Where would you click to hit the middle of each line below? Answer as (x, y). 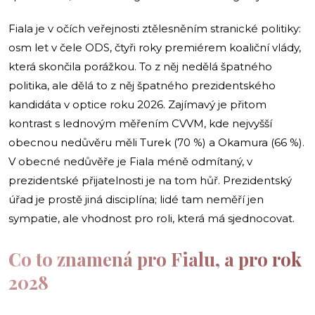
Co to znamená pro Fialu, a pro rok (155, 259)
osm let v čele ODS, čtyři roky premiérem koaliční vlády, (155, 47)
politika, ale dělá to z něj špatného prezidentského (142, 85)
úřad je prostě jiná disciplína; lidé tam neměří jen (136, 199)
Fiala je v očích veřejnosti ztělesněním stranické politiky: (155, 28)
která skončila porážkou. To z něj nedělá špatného (140, 66)
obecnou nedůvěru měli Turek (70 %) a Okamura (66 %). (156, 142)
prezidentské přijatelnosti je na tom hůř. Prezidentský (150, 180)
